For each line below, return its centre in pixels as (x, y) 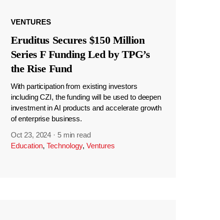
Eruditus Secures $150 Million (78, 40)
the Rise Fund (41, 69)
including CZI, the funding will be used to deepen (86, 97)
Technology (64, 146)
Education (27, 146)
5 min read (74, 135)
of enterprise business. (46, 119)
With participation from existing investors (74, 86)
